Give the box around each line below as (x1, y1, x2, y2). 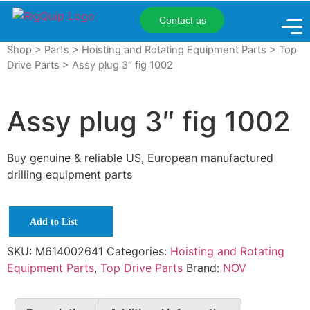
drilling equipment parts (7, 167, 132, 181)
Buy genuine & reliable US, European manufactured (7, 150, 273, 165)
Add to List (30, 216, 77, 227)
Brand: (186, 261, 223, 275)
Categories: (107, 244, 170, 259)
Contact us (158, 14, 206, 26)
